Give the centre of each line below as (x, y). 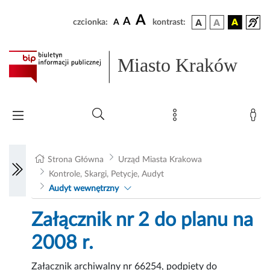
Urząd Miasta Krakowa (160, 160)
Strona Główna (76, 160)
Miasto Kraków (178, 65)
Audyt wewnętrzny (83, 189)
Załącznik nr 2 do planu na (143, 220)
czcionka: (90, 22)
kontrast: (169, 22)
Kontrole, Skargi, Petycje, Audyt (106, 174)
